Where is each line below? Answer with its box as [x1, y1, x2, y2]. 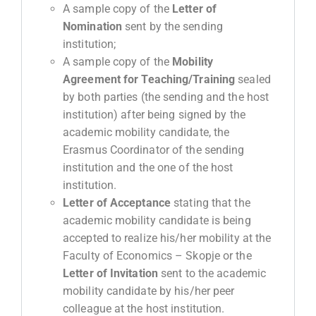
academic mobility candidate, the [63, 125, 230, 139]
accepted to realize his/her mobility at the [63, 231, 272, 245]
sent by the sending [122, 19, 223, 33]
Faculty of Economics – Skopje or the [63, 248, 252, 262]
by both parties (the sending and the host [63, 90, 269, 104]
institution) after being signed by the [63, 107, 245, 121]
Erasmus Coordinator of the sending [63, 142, 245, 157]
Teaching [141, 72, 189, 86]
